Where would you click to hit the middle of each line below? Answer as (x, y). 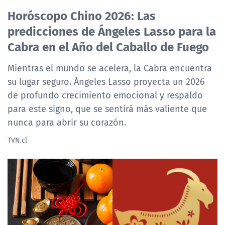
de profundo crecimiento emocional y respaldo (105, 95)
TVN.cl (17, 140)
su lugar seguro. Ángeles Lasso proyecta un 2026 (106, 82)
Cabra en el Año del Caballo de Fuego (108, 46)
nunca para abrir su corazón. (67, 122)
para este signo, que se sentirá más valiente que (107, 109)
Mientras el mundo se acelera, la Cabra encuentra (110, 68)
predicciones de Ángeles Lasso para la (112, 31)
